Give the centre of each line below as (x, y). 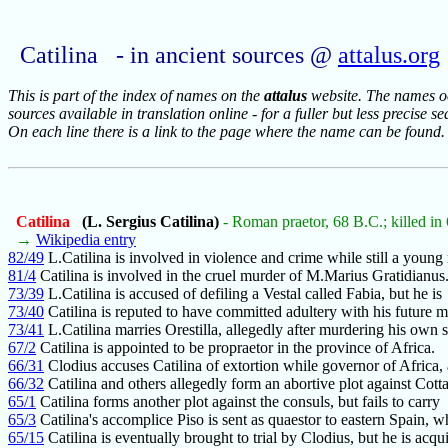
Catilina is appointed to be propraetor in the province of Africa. (235, 348)
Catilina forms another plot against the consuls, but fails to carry (238, 402)
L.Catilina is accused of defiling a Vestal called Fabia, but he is (243, 294)
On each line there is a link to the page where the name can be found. (226, 132)
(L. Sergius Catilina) (146, 222)
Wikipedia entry (86, 240)
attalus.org (389, 55)
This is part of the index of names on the (136, 96)
